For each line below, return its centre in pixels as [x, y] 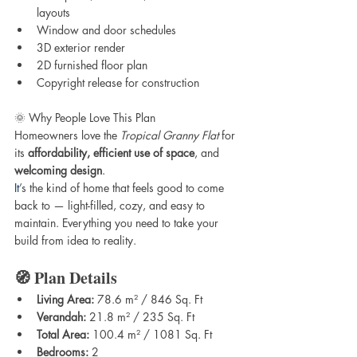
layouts [53, 13]
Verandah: [61, 317]
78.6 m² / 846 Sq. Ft [148, 300]
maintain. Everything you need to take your [118, 223]
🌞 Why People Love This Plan [85, 118]
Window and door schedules [106, 30]
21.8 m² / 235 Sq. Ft [140, 317]
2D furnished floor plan [92, 65]
